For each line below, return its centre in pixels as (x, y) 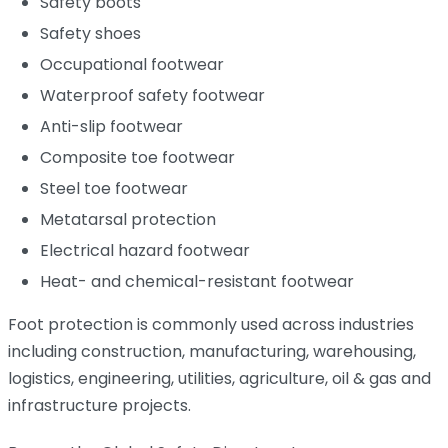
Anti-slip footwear (111, 126)
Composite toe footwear (137, 157)
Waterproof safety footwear (152, 95)
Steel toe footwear (114, 188)
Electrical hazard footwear (145, 250)
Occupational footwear (132, 64)
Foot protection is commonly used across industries (211, 324)
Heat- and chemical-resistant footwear (197, 281)
